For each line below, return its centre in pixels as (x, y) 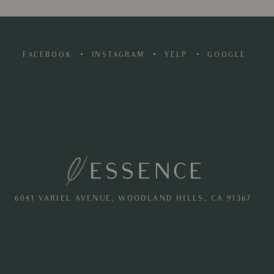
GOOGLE (227, 55)
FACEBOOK (47, 55)
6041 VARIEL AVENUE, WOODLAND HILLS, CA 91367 (133, 199)
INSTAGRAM (118, 55)
